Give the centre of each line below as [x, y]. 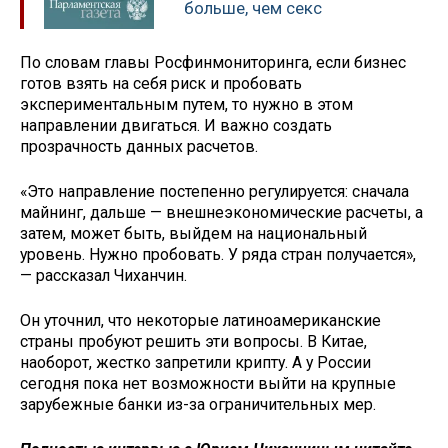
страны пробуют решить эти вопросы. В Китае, [193, 341]
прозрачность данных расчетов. [139, 147]
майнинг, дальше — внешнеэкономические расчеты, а [221, 213]
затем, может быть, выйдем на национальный [193, 234]
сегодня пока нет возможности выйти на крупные [208, 383]
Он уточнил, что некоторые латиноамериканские [200, 320]
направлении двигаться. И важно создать [176, 126]
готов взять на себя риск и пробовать [161, 84]
